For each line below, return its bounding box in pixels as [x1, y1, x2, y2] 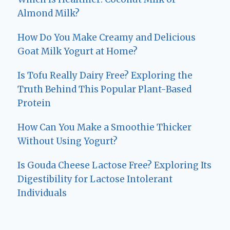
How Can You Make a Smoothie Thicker [17, 122, 191, 133]
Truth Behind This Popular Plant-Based [17, 84, 191, 95]
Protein [17, 98, 51, 109]
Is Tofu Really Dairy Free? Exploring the [17, 70, 193, 82]
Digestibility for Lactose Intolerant [17, 174, 172, 185]
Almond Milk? [17, 8, 80, 20]
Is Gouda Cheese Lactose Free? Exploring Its [17, 160, 212, 171]
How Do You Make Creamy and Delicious [17, 32, 196, 44]
